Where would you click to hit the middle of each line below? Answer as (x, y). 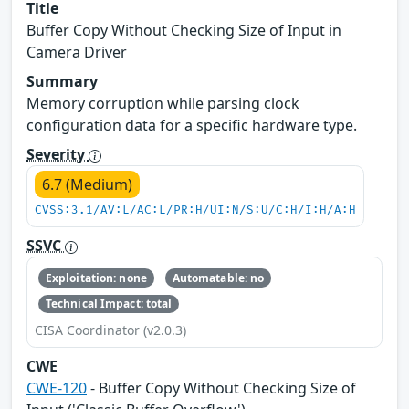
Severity (58, 155)
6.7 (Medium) (87, 185)
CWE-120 (57, 388)
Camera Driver (77, 52)
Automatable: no (218, 278)
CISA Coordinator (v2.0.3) (110, 330)
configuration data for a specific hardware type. (192, 126)
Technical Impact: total (109, 304)
